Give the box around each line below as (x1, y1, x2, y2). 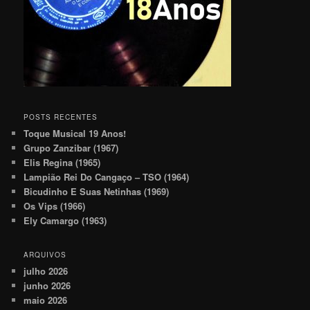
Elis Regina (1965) (24, 155, 101, 169)
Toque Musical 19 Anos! (24, 126, 129, 140)
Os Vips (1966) (24, 199, 86, 212)
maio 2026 (24, 293, 68, 307)
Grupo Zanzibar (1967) (24, 140, 119, 154)
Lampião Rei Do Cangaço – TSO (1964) (24, 170, 190, 183)
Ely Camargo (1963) (24, 213, 107, 227)
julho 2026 (24, 264, 69, 278)
